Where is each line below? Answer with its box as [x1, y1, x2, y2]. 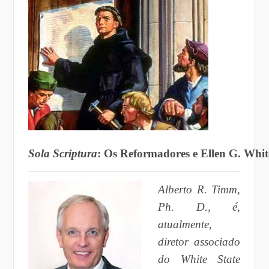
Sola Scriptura [28, 147, 97, 160]
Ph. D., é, [157, 200, 241, 213]
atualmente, [157, 217, 212, 231]
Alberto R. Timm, [157, 183, 241, 196]
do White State [157, 252, 241, 265]
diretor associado [157, 235, 241, 248]
